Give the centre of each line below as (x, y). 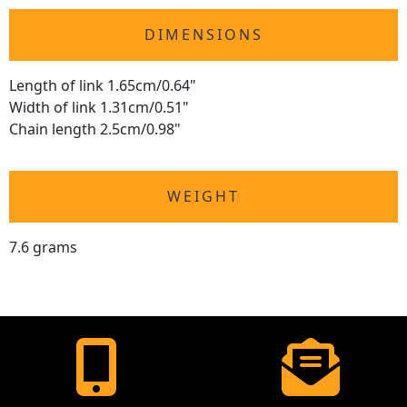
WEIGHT (203, 197)
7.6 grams (43, 248)
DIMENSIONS (203, 35)
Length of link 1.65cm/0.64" (103, 86)
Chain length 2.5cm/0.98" (95, 129)
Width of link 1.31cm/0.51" (99, 108)
